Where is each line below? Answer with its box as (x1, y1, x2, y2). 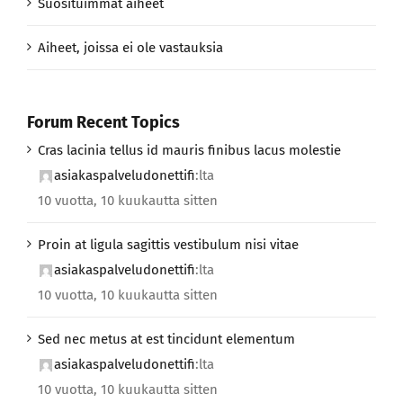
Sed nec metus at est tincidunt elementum (38, 330, 295, 347)
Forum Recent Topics (27, 112, 180, 133)
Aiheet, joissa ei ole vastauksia (38, 40, 223, 57)
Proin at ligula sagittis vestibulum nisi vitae (38, 236, 299, 253)
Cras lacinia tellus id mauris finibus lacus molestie (38, 141, 341, 158)
